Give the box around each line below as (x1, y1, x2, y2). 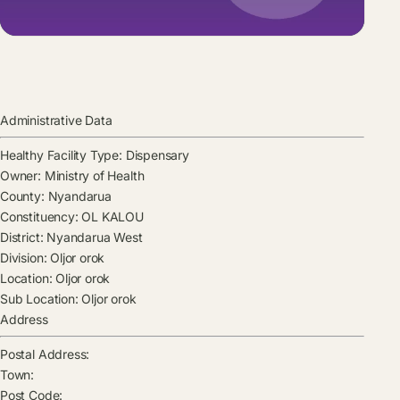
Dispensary (121, 147, 189, 163)
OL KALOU (78, 209, 144, 225)
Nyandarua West (43, 229, 143, 246)
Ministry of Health (40, 168, 145, 184)
